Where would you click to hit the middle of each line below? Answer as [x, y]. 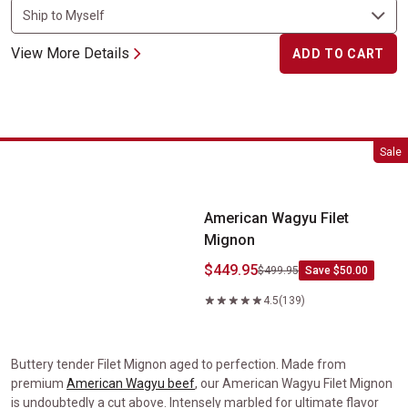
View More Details [70, 53]
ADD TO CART [338, 54]
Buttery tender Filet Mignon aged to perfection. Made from [178, 364]
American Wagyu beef [131, 383]
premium [39, 383]
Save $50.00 [337, 270]
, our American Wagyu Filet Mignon [294, 383]
